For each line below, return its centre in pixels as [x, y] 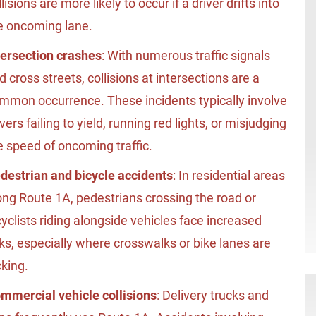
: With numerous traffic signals [186, 56]
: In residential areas [229, 176]
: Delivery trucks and [213, 296]
